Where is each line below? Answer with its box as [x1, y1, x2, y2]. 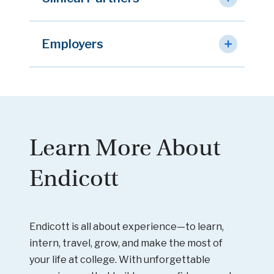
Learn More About [29, 133, 220, 162]
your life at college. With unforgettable [29, 253, 210, 265]
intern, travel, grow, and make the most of [29, 237, 223, 249]
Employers [42, 36, 103, 51]
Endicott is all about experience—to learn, [29, 220, 224, 232]
